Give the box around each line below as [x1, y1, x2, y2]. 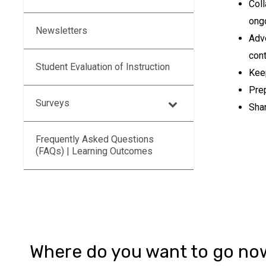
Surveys [36, 97, 69, 109]
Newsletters [36, 25, 87, 36]
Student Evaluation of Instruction [36, 61, 170, 72]
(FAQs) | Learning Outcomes [36, 145, 153, 157]
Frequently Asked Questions [36, 134, 154, 145]
